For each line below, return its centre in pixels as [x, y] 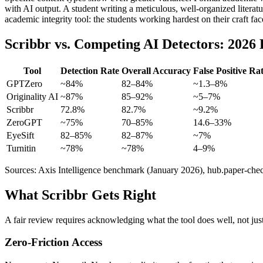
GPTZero [24, 83]
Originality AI [32, 96]
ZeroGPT [24, 122]
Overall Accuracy [156, 70]
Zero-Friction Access [53, 242]
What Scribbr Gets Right [80, 195]
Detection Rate [90, 70]
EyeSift [20, 135]
